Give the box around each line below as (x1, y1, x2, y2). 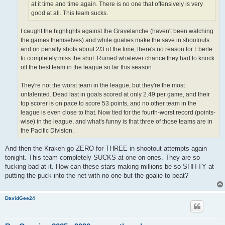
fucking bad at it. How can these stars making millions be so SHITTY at (5, 163, 214, 171)
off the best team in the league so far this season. (21, 64, 153, 71)
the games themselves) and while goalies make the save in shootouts (21, 37, 209, 44)
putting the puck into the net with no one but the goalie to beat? (5, 172, 188, 180)
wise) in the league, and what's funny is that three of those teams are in (21, 118, 212, 126)
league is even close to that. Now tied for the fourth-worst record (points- (21, 109, 215, 117)
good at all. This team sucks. (31, 9, 108, 17)
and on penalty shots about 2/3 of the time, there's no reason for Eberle (21, 46, 212, 53)
